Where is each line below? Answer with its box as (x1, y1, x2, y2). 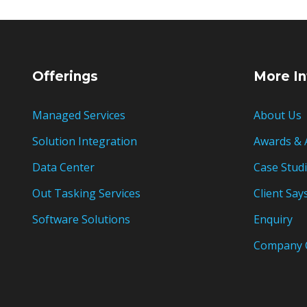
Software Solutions (32, 212, 130, 227)
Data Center (32, 160, 95, 175)
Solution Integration (32, 134, 137, 149)
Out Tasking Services (32, 186, 140, 201)
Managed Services (32, 108, 125, 123)
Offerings (32, 69, 98, 84)
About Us (253, 108, 302, 123)
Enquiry (253, 212, 293, 227)
